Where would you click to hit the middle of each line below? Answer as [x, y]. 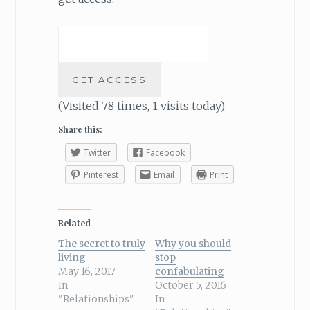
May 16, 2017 [86, 271]
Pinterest [101, 174]
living [72, 257]
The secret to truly [101, 243]
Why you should [193, 243]
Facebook [165, 152]
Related [74, 223]
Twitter [97, 152]
